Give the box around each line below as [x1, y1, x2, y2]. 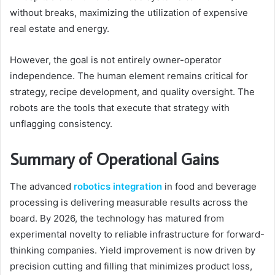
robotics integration [74, 180, 162, 192]
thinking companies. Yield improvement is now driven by [10, 244, 255, 256]
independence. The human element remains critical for [10, 70, 248, 82]
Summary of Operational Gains [10, 148, 219, 170]
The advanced [10, 180, 74, 192]
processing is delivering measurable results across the [10, 196, 248, 208]
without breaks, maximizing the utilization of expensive [10, 7, 248, 19]
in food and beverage [162, 180, 257, 192]
